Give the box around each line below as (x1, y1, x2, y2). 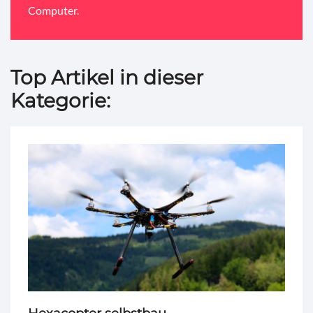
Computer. (28, 3, 79, 17)
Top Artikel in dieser (10, 65, 203, 89)
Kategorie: (10, 88, 110, 112)
